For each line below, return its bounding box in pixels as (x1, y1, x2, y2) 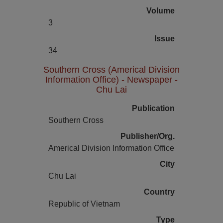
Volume (146, 6, 175, 15)
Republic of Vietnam (48, 200, 120, 208)
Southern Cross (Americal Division (43, 64, 180, 75)
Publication (131, 104, 175, 112)
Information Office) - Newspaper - (45, 74, 178, 85)
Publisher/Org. (120, 132, 175, 140)
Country (143, 188, 175, 196)
